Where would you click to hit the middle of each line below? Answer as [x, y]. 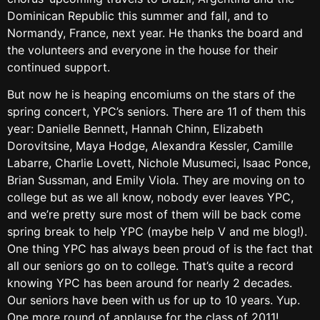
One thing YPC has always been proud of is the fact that [160, 249]
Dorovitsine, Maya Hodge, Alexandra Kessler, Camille [150, 146]
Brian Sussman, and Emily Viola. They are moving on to [156, 180]
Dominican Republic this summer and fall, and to [138, 16]
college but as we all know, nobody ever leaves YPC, [150, 197]
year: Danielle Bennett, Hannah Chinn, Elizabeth [135, 129]
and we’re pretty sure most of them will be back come [154, 215]
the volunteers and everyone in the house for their [142, 50]
